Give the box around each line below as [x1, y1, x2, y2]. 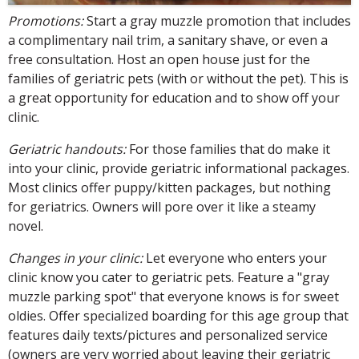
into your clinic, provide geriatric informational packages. [8, 159, 349, 177]
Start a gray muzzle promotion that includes [87, 11, 351, 30]
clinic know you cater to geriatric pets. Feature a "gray [8, 268, 329, 286]
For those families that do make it [129, 139, 330, 158]
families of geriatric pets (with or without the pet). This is [8, 69, 349, 87]
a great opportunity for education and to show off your [8, 88, 340, 107]
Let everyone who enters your [143, 248, 327, 267]
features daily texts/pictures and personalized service [8, 325, 328, 344]
